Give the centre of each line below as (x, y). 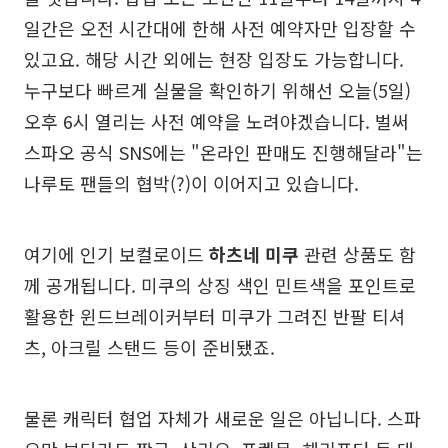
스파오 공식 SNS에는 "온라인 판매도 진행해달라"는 (223, 151)
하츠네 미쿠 (254, 253)
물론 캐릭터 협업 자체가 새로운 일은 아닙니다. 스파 (222, 417)
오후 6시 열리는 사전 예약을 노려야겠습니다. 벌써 (216, 120)
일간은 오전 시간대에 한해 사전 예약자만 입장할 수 (220, 27)
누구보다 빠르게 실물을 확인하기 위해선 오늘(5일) (217, 89)
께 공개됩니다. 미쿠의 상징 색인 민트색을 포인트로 (220, 284)
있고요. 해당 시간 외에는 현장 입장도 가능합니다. (214, 58)
